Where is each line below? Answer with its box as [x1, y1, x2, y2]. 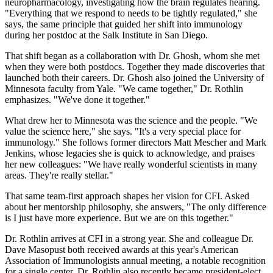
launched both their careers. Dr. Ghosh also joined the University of [5, 73, 264, 83]
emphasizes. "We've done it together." [5, 94, 150, 105]
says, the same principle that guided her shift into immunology [5, 19, 243, 30]
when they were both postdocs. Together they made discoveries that [5, 62, 264, 73]
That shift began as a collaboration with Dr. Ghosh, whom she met [5, 51, 260, 62]
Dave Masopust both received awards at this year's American [5, 244, 238, 255]
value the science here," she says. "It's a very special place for [5, 126, 241, 137]
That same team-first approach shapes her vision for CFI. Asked [5, 191, 249, 202]
